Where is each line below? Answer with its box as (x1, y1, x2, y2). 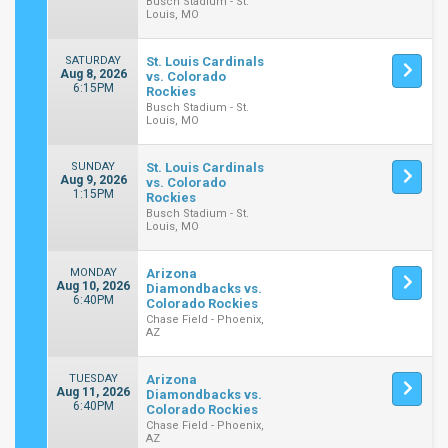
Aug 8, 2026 (59, 67, 127, 81)
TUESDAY (68, 372, 118, 385)
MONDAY (69, 266, 117, 279)
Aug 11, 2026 (56, 385, 131, 399)
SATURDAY (65, 54, 122, 67)
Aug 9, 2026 (59, 173, 127, 187)
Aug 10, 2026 (56, 279, 131, 293)
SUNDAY (71, 160, 116, 173)
